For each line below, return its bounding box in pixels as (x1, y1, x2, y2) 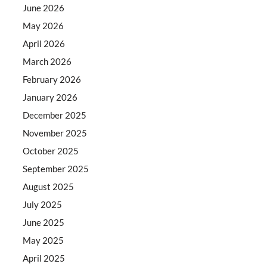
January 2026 (23, 91, 78, 103)
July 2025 (23, 198, 63, 210)
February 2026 (23, 73, 82, 85)
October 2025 (23, 145, 79, 156)
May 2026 (23, 20, 64, 31)
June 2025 (23, 216, 65, 228)
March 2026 (23, 55, 72, 67)
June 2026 (23, 2, 65, 13)
